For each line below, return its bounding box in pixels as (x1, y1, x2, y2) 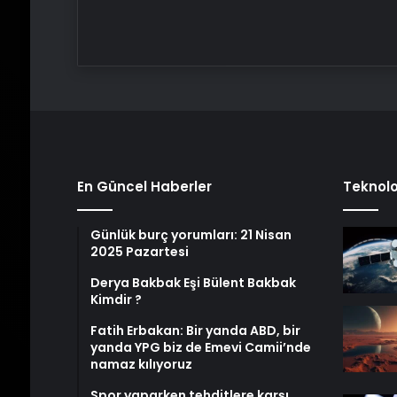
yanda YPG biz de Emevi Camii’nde (90, 339, 311, 356)
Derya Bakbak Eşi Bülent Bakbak (90, 274, 296, 292)
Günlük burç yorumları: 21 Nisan (90, 226, 292, 244)
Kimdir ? (90, 291, 142, 308)
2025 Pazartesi (90, 243, 189, 261)
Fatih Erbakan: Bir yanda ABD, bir (90, 322, 300, 339)
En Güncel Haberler (76, 177, 212, 196)
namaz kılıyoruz (90, 355, 192, 373)
